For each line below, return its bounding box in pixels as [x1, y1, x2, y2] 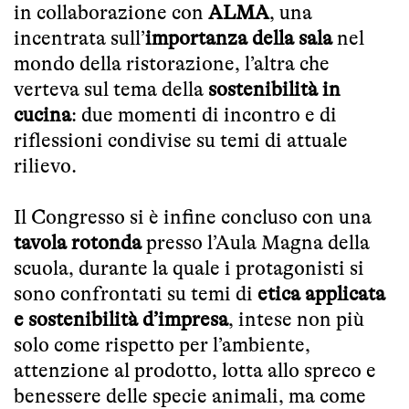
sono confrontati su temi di [14, 282, 257, 306]
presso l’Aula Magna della [142, 231, 370, 255]
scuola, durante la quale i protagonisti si [14, 257, 364, 280]
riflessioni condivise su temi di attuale [14, 129, 348, 152]
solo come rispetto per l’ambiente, [14, 333, 310, 357]
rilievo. [14, 154, 77, 178]
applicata [305, 282, 385, 306]
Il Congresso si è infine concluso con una [14, 205, 372, 229]
